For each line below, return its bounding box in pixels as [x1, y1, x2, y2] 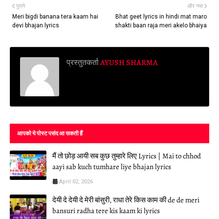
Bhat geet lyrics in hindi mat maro [115, 13, 207, 21]
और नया [187, 3, 203, 10]
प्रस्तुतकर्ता [66, 57, 99, 68]
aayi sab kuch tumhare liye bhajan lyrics [52, 162, 171, 172]
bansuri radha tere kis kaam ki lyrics [52, 206, 160, 216]
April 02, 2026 [59, 178, 93, 185]
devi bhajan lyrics [12, 22, 59, 29]
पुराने [16, 3, 25, 10]
